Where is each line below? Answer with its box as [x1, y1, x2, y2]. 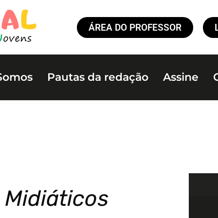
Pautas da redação [47, 71, 149, 84]
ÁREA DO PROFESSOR [89, 21, 182, 33]
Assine [163, 71, 199, 84]
